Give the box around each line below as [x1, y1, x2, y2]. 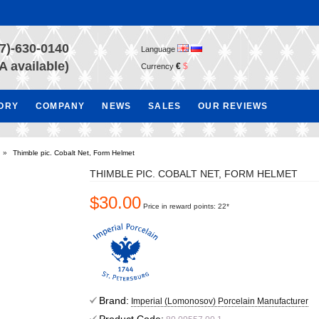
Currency [141, 62, 176, 70]
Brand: [99, 295, 130, 306]
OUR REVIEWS [198, 101, 268, 111]
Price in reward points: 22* [143, 202, 230, 210]
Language [141, 45, 177, 53]
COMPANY [36, 101, 85, 111]
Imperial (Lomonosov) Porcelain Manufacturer [131, 296, 309, 306]
